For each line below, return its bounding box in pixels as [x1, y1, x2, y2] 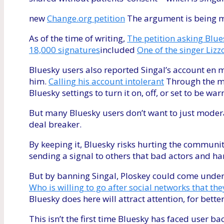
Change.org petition [47, 12, 125, 24]
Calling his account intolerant [48, 75, 164, 87]
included [100, 44, 137, 56]
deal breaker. [29, 118, 81, 130]
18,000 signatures [29, 44, 100, 56]
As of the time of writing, [29, 32, 127, 44]
